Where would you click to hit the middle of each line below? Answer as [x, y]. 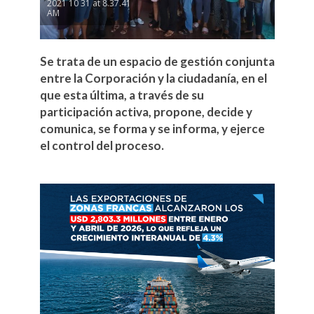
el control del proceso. [102, 146]
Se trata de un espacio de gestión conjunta [157, 62]
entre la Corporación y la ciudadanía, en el [153, 78]
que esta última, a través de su [122, 95]
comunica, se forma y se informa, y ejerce [152, 129]
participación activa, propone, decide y [146, 112]
